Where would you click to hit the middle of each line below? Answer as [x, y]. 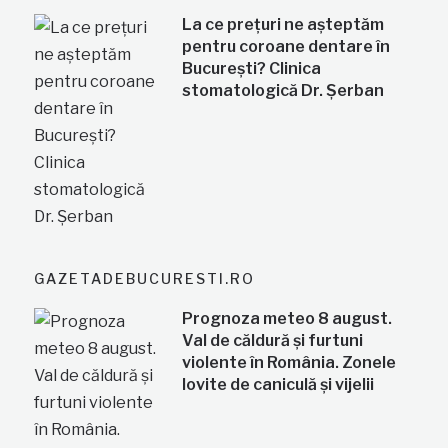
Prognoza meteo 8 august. [287, 318]
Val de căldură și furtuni [273, 340]
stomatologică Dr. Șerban [283, 90]
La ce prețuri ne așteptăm [283, 24]
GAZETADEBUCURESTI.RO [145, 278]
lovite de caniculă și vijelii [278, 384]
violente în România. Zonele [289, 362]
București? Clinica [252, 68]
